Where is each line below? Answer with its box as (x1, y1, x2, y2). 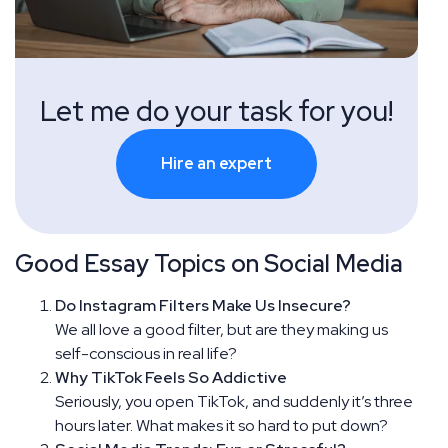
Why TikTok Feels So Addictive (55, 366, 287, 388)
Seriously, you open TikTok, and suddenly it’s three (55, 390, 413, 412)
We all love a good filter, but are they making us (55, 318, 388, 340)
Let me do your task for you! (40, 91, 394, 130)
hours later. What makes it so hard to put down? (55, 414, 388, 436)
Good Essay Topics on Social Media (15, 247, 403, 279)
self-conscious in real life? (55, 342, 237, 364)
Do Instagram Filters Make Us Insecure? (55, 294, 351, 316)
